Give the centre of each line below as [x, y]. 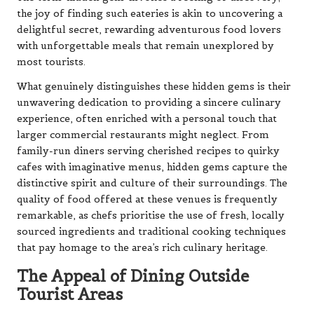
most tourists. [51, 62]
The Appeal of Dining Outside [133, 277]
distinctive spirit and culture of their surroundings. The [152, 184]
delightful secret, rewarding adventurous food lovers [149, 30]
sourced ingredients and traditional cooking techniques [151, 232]
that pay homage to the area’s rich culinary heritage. [142, 248]
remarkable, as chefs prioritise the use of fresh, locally [151, 216]
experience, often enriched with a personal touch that [147, 119]
